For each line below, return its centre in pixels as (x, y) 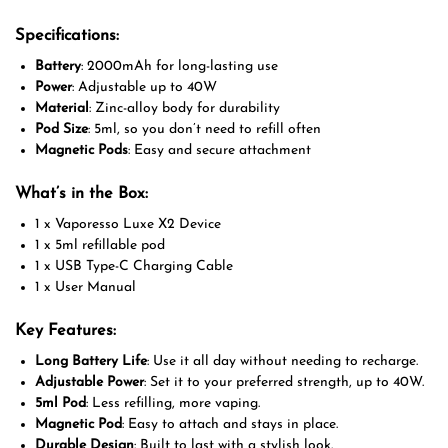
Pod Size (61, 130)
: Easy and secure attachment (219, 151)
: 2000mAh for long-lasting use (179, 67)
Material (62, 109)
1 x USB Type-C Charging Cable (134, 267)
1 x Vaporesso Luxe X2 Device (128, 225)
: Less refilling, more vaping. (173, 404)
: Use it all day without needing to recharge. (282, 362)
